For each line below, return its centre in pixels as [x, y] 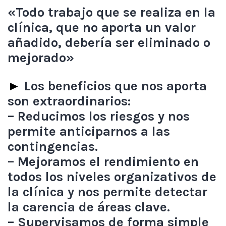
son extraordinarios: [69, 101]
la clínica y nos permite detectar [107, 192]
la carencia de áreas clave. [89, 207]
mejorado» [41, 58]
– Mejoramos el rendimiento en [103, 162]
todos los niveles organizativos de [112, 177]
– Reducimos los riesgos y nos [99, 116]
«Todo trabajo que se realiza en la [111, 12]
